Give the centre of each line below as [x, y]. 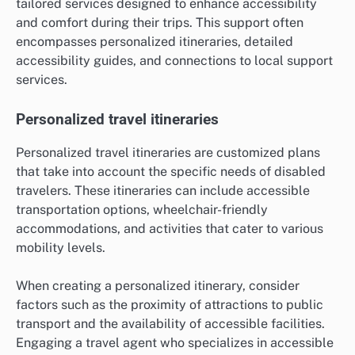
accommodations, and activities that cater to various [170, 229]
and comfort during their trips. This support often [160, 22]
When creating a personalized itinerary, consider [158, 286]
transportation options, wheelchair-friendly [142, 210]
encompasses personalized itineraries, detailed [155, 41]
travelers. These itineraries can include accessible [163, 191]
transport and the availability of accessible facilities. [170, 324]
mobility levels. [61, 248]
